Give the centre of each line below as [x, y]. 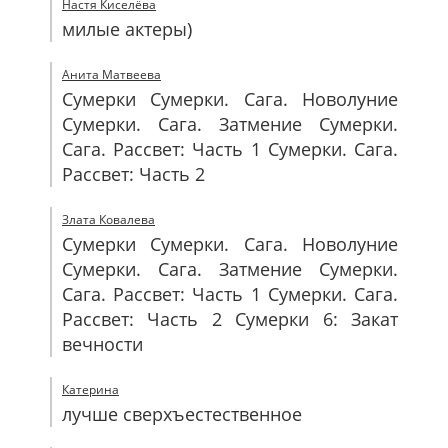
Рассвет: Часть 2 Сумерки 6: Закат [230, 319]
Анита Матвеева [111, 74]
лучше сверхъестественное [182, 414]
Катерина [90, 389]
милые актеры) [127, 29]
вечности [102, 344]
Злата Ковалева [108, 219]
